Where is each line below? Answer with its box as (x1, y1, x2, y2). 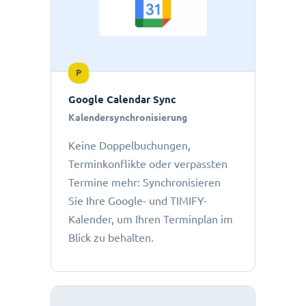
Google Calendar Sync (68, 94, 176, 106)
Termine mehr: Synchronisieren (68, 176, 221, 189)
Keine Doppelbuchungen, (68, 139, 191, 152)
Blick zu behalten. (68, 232, 154, 245)
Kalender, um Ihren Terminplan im (68, 213, 233, 226)
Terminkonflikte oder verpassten (68, 158, 227, 171)
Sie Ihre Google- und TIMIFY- (68, 195, 207, 208)
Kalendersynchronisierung (68, 112, 187, 124)
